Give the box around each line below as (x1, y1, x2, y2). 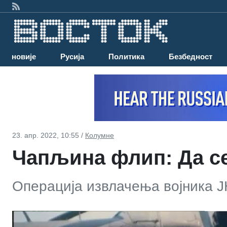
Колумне (85, 131, 114, 139)
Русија (60, 52, 84, 61)
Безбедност (169, 52, 212, 61)
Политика (108, 52, 144, 61)
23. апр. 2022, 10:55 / (12, 131, 85, 139)
